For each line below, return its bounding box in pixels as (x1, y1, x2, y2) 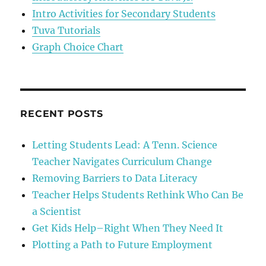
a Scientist (32, 205, 82, 217)
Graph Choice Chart (32, 40, 124, 53)
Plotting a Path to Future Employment (32, 238, 213, 251)
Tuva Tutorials (32, 24, 101, 36)
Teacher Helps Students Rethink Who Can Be (32, 188, 244, 201)
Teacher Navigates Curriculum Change (32, 155, 213, 167)
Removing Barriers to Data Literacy (32, 172, 198, 184)
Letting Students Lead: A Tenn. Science (32, 138, 218, 151)
